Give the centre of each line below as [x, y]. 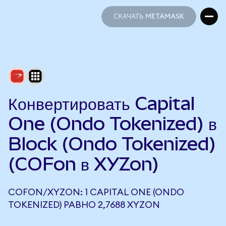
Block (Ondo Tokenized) [112, 144]
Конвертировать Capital [101, 103]
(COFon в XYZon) [83, 164]
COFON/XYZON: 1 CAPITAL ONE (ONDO [96, 192]
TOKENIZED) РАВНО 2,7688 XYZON [84, 205]
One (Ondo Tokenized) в [112, 124]
